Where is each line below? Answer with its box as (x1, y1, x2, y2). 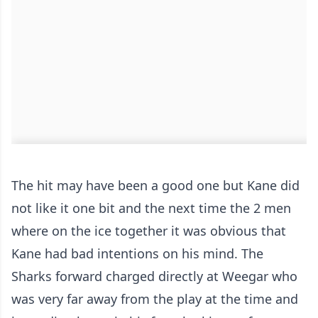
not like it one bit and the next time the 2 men (11, 199, 291, 217)
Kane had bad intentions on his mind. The (11, 245, 263, 263)
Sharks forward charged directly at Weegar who (11, 268, 297, 285)
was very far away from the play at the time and (11, 290, 298, 308)
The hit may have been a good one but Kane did (11, 177, 300, 194)
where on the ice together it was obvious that (11, 222, 286, 240)
